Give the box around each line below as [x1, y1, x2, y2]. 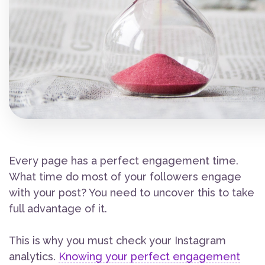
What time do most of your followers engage [9, 170, 241, 183]
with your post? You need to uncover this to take [9, 186, 254, 199]
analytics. [9, 250, 59, 263]
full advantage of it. [9, 202, 107, 215]
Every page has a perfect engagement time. [9, 154, 238, 167]
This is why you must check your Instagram [9, 234, 226, 247]
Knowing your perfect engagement [59, 250, 240, 263]
